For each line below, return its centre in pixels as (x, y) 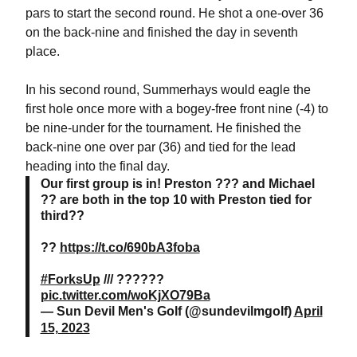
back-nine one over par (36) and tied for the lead (160, 147)
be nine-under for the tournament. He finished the (163, 128)
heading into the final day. (99, 166)
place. (42, 51)
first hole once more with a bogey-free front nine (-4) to (177, 109)
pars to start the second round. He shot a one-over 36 (174, 13)
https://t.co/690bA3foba (129, 247)
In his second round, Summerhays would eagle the (168, 90)
